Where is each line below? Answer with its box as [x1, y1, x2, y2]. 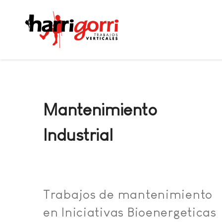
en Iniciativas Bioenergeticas [43, 205, 217, 219]
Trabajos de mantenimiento [43, 187, 213, 201]
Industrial [43, 125, 113, 144]
